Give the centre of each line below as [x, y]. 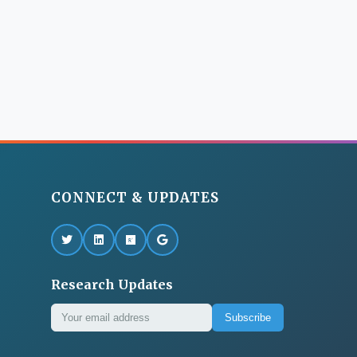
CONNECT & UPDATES [135, 198]
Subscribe [247, 317]
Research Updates [112, 284]
